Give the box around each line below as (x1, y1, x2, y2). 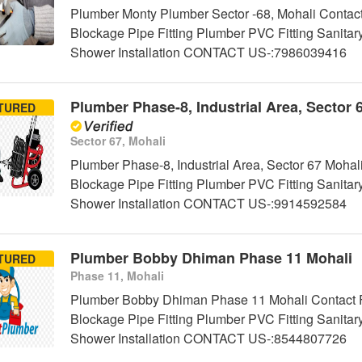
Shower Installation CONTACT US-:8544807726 (69, 329, 347, 348)
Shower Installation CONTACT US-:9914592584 (69, 194, 347, 213)
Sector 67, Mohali (69, 133, 166, 149)
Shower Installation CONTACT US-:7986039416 (69, 43, 347, 62)
